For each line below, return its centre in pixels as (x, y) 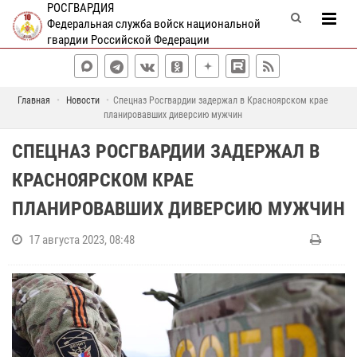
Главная (33, 100)
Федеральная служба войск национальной (153, 24)
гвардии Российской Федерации (128, 40)
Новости (82, 100)
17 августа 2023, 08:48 (82, 240)
